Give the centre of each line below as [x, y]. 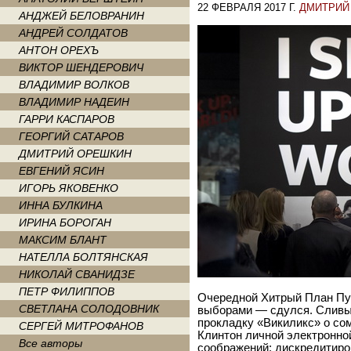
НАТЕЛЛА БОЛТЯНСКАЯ [83, 257]
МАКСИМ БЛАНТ [63, 240]
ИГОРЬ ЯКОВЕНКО [69, 188]
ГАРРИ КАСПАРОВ [67, 119]
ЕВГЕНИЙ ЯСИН [62, 171]
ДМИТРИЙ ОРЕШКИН [75, 154]
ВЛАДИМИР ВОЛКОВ [74, 85]
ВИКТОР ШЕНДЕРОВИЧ [81, 67]
